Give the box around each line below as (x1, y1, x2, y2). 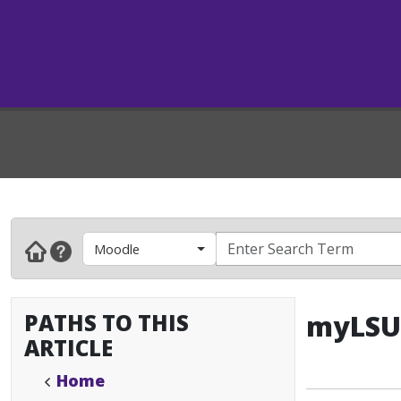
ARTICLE (24, 333, 113, 363)
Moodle (94, 239, 140, 258)
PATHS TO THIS (24, 308, 189, 337)
